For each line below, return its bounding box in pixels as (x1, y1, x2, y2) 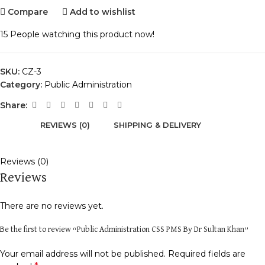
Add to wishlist (70, 6, 136, 17)
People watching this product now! (10, 29, 154, 40)
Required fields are (168, 248, 245, 260)
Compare (8, 6, 49, 17)
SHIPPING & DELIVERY (114, 119, 201, 130)
